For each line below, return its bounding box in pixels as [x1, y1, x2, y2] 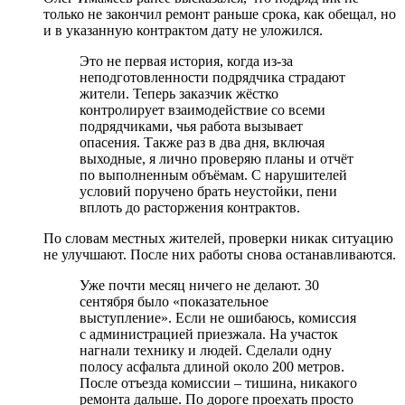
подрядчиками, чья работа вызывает [80, 118, 303, 134]
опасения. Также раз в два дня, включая [80, 134, 325, 150]
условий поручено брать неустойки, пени [80, 183, 337, 199]
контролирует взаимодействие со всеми [80, 101, 325, 118]
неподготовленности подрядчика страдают [80, 69, 345, 85]
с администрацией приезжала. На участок [80, 325, 338, 342]
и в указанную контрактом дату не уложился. [43, 22, 323, 38]
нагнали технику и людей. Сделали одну [80, 342, 332, 358]
